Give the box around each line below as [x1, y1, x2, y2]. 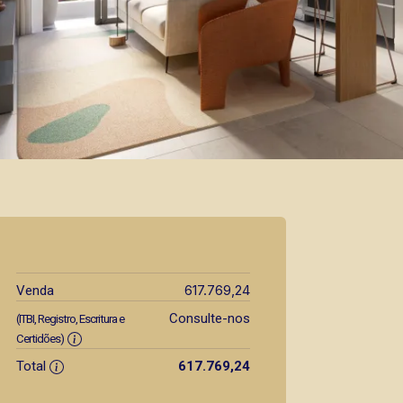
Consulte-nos [168, 310, 250, 327]
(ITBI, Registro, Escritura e [16, 312, 124, 326]
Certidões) [16, 332, 64, 345]
